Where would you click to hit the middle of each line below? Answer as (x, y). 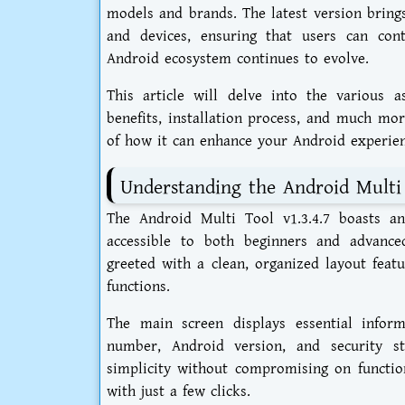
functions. (138, 287)
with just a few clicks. (179, 392)
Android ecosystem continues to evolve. (238, 59)
